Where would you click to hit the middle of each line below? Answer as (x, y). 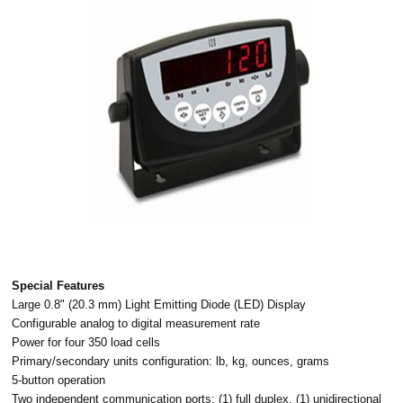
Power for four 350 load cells (86, 342)
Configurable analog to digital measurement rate (136, 323)
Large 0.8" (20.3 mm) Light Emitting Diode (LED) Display (159, 304)
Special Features (58, 285)
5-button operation (59, 380)
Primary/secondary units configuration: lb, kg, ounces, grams (171, 361)
